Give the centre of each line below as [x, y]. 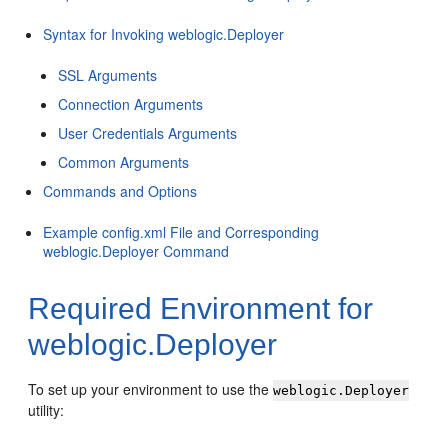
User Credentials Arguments [148, 133]
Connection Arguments [131, 104]
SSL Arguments [108, 75]
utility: [46, 410]
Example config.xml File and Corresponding [181, 232]
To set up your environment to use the [151, 389]
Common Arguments [124, 162]
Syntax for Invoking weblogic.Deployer [164, 34]
